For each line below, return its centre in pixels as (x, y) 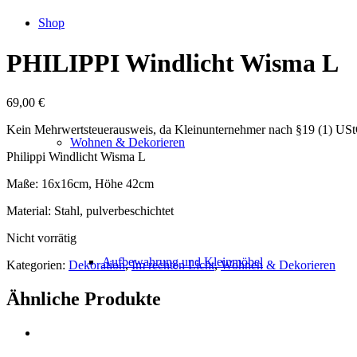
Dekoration (97, 265)
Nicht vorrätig (41, 237)
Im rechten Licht (173, 265)
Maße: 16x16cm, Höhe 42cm (80, 183)
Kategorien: (37, 265)
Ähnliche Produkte (84, 298)
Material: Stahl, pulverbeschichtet (90, 210)
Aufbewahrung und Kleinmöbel (182, 262)
